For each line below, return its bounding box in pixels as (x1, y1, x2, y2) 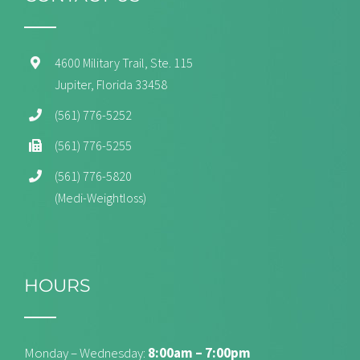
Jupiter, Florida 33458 (55, 76, 168, 92)
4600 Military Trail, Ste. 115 (55, 54, 194, 71)
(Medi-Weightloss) (55, 189, 147, 206)
